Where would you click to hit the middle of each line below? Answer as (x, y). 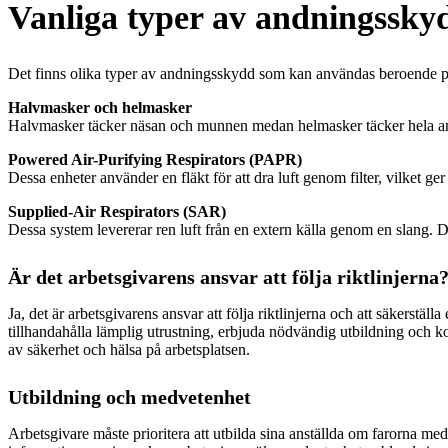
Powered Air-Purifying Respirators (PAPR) (155, 160)
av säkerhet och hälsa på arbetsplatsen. (129, 349)
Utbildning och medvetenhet (129, 396)
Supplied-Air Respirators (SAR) (117, 212)
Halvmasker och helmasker (100, 108)
